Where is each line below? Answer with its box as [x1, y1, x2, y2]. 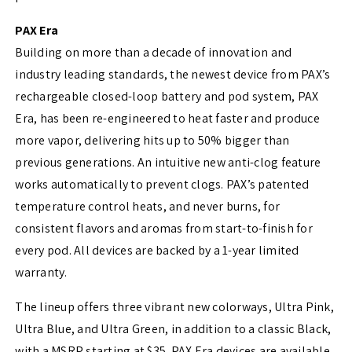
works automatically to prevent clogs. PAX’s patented [15, 176, 310, 193]
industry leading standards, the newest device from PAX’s [15, 66, 331, 83]
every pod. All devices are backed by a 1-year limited [15, 242, 299, 259]
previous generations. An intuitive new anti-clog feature [15, 154, 321, 171]
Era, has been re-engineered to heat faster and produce [15, 110, 320, 127]
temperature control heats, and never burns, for [15, 198, 280, 215]
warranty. [15, 264, 68, 281]
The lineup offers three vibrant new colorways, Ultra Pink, [15, 299, 334, 316]
